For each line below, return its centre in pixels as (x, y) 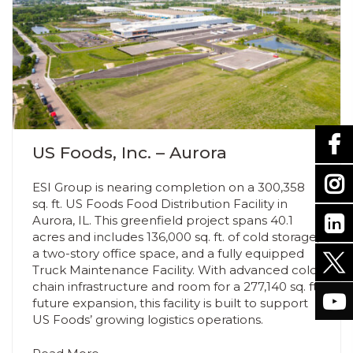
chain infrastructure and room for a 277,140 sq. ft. (176, 286)
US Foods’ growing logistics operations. (148, 319)
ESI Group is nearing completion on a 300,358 (169, 187)
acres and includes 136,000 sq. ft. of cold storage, (176, 236)
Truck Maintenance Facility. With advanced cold (175, 269)
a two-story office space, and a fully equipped (168, 253)
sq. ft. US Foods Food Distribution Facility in (160, 203)
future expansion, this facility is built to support (170, 303)
